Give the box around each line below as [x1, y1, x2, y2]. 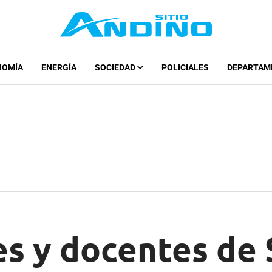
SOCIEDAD [94, 63, 137, 73]
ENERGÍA [41, 63, 76, 73]
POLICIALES [161, 63, 209, 73]
